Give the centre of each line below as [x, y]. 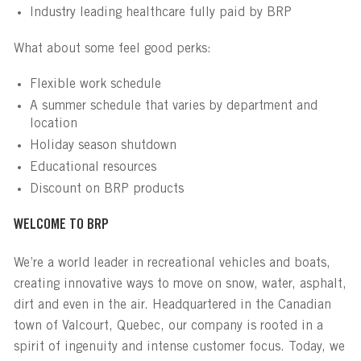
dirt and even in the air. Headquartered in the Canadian [172, 305]
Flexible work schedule [95, 84]
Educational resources [93, 167]
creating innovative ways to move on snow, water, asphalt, [180, 284]
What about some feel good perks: [112, 49]
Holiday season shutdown [103, 145]
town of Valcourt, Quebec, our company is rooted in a [168, 326]
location [53, 124]
